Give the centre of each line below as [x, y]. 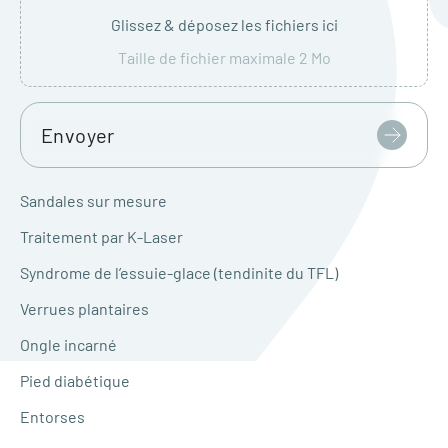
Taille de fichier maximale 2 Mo [224, 57]
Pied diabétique [75, 380]
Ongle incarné [68, 344]
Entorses [52, 416]
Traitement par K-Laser [101, 236]
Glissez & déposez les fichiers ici [224, 24]
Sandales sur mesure [93, 200]
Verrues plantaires [84, 308]
